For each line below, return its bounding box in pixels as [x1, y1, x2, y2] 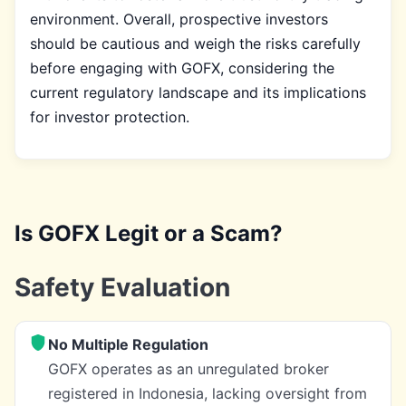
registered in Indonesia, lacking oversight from [48, 383, 367, 402]
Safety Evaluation [14, 271, 230, 303]
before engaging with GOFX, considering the [30, 58, 334, 77]
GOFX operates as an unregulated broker [48, 359, 329, 378]
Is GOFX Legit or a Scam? [14, 219, 283, 246]
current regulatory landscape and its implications [30, 82, 366, 101]
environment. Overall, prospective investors [30, 9, 328, 28]
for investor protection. [30, 107, 189, 126]
